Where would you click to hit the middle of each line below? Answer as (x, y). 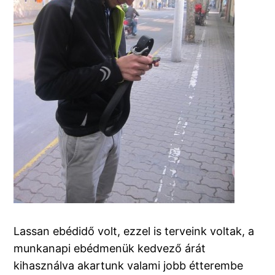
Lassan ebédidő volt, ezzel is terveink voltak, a (134, 231)
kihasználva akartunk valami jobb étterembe (129, 266)
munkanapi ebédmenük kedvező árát (110, 249)
